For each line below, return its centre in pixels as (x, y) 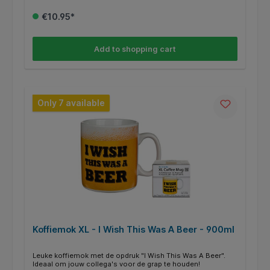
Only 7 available (71, 102)
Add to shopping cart (135, 49)
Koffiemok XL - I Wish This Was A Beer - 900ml (133, 229)
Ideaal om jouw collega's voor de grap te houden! (116, 264)
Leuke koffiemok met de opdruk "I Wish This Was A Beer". (129, 256)
